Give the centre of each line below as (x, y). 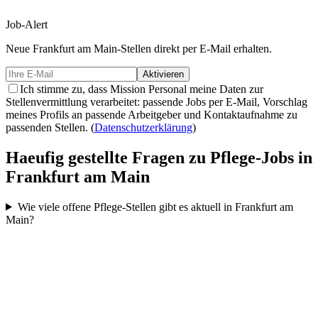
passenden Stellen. (47, 127)
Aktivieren (163, 74)
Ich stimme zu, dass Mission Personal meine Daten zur (142, 89)
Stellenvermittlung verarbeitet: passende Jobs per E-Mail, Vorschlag (157, 102)
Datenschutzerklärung (143, 127)
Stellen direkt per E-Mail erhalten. (196, 49)
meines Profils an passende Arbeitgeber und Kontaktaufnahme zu (152, 115)
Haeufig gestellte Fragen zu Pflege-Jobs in (159, 157)
